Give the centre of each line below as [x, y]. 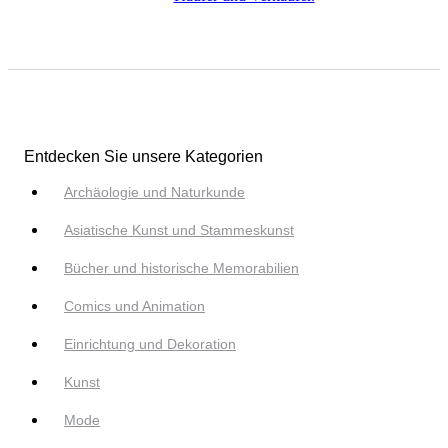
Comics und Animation [134, 305]
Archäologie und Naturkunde [154, 191]
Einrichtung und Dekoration [150, 343]
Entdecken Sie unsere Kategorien [143, 156]
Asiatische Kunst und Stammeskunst [179, 229]
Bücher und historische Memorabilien [181, 267]
